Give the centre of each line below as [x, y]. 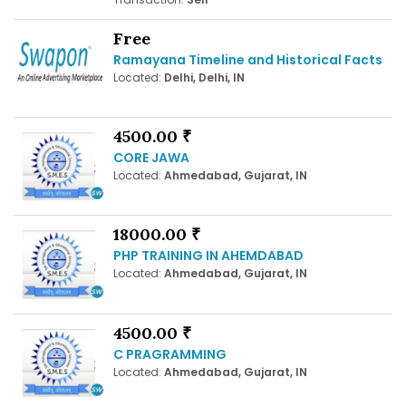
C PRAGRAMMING [170, 354]
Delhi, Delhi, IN [204, 77]
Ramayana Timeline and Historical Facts [248, 59]
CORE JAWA [151, 157]
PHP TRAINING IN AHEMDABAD [208, 256]
